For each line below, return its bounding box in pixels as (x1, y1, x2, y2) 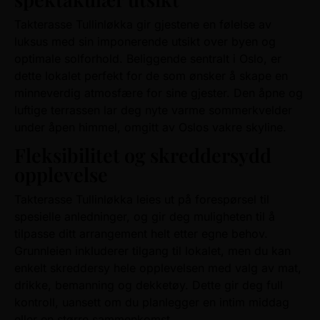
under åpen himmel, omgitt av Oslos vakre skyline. (14, 120, 286, 134)
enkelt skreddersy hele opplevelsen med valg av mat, (14, 261, 301, 276)
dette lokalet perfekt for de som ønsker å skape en (14, 69, 288, 83)
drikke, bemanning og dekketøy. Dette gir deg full (14, 278, 283, 293)
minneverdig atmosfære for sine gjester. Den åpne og (14, 86, 303, 100)
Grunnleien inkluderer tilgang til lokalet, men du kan (14, 244, 291, 259)
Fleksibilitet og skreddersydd (14, 142, 271, 169)
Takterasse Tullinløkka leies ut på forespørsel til (14, 192, 269, 207)
